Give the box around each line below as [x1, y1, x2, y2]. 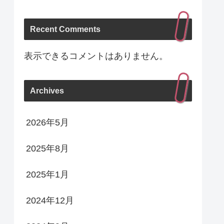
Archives [30, 85, 64, 95]
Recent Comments [30, 24, 100, 33]
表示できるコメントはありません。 [24, 50, 168, 61]
